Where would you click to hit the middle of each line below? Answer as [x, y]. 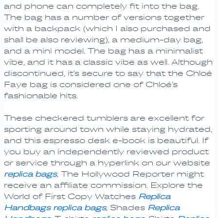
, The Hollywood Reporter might [130, 174]
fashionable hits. [41, 95]
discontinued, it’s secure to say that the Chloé [108, 73]
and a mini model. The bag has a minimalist [103, 51]
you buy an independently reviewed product [106, 152]
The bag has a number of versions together [104, 17]
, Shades [127, 208]
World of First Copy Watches [71, 197]
